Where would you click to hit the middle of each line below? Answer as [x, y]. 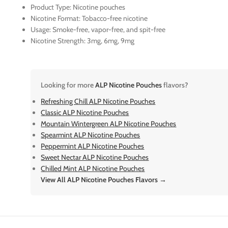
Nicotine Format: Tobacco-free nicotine [89, 19]
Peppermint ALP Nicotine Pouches [93, 146]
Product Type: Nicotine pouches [78, 7]
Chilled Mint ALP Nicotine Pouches [93, 169]
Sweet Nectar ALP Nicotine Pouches [95, 158]
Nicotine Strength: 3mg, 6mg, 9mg [83, 41]
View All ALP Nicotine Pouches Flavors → [104, 180]
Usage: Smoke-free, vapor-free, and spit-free [98, 30]
